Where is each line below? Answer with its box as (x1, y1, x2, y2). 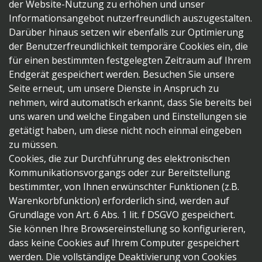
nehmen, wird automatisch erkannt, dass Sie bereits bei (9, 96, 251, 109)
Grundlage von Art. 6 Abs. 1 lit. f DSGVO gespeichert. (9, 208, 235, 222)
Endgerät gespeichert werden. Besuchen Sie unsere (9, 68, 235, 81)
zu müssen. (9, 138, 58, 151)
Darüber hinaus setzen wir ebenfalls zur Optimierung (9, 26, 244, 39)
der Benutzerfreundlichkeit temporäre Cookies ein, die (9, 40, 248, 53)
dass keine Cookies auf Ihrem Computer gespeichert (9, 236, 239, 250)
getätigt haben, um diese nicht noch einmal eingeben (9, 124, 242, 137)
